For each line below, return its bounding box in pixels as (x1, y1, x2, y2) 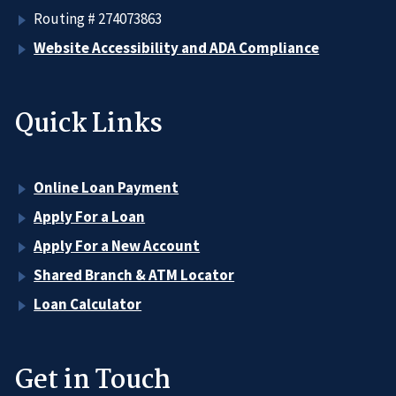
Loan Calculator (34, 294, 142, 315)
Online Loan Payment (34, 178, 179, 198)
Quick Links (14, 103, 163, 146)
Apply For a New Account (34, 236, 201, 256)
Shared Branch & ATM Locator (34, 265, 235, 286)
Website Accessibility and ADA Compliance (34, 37, 320, 57)
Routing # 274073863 (34, 8, 163, 28)
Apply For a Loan (34, 207, 146, 227)
